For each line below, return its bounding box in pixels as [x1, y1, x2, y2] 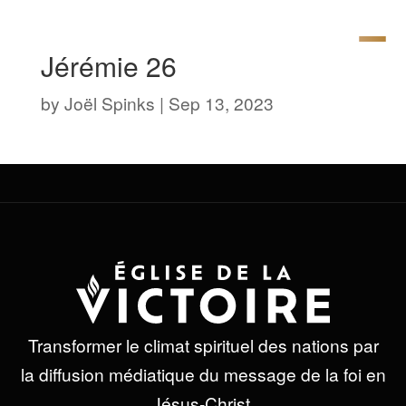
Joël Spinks [63, 91, 155, 115]
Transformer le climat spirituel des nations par [27, 333, 379, 358]
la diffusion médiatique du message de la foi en [20, 362, 386, 387]
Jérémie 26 [40, 46, 177, 85]
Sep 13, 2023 [168, 91, 274, 115]
